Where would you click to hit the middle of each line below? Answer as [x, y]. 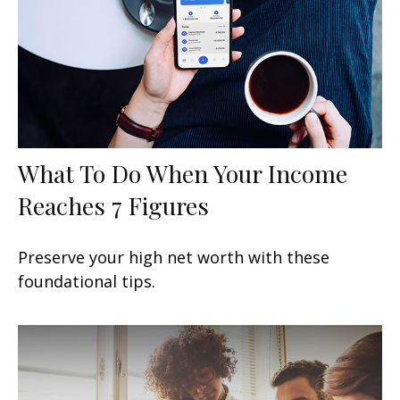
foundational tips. [87, 281]
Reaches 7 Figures [113, 205]
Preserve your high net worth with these [174, 257]
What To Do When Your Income [183, 173]
